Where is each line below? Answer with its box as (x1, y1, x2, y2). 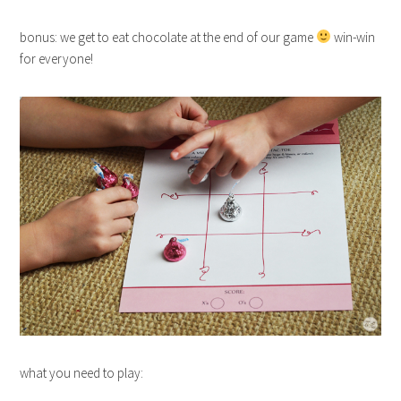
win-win (331, 28, 376, 46)
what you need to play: (20, 364, 144, 382)
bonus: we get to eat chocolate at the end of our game (20, 28, 317, 46)
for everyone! (20, 49, 94, 67)
